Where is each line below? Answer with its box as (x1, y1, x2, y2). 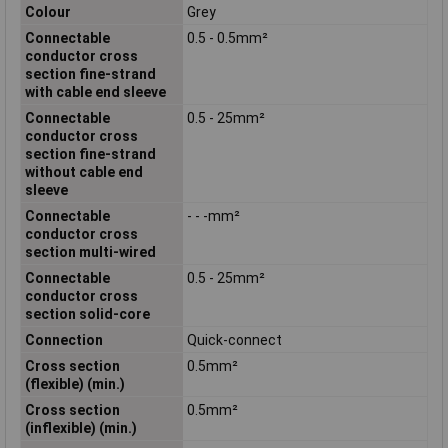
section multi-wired (24, 243, 156, 260)
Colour (24, 3, 71, 20)
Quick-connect (186, 331, 282, 348)
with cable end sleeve (24, 83, 166, 100)
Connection (24, 331, 103, 348)
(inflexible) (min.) (24, 419, 137, 436)
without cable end (24, 163, 143, 180)
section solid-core (24, 305, 150, 322)
